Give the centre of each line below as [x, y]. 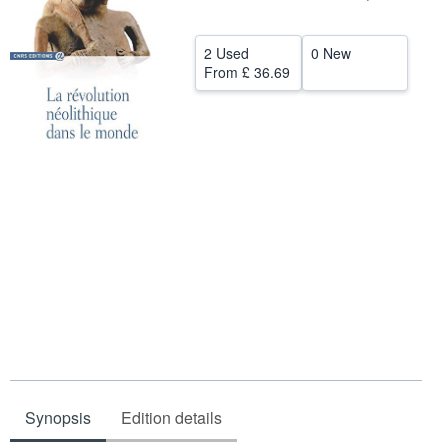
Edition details [171, 418]
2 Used [226, 53]
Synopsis [58, 418]
